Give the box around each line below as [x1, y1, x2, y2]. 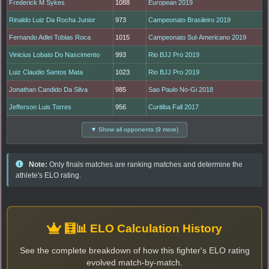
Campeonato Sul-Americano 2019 [148, 34, 247, 41]
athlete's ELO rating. [16, 171, 81, 180]
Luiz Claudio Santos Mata [9, 68, 83, 76]
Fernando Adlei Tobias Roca [9, 34, 91, 41]
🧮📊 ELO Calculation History [61, 222, 222, 235]
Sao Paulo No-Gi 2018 [148, 86, 214, 94]
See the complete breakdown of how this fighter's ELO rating [19, 246, 250, 256]
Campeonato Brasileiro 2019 [148, 16, 231, 24]
